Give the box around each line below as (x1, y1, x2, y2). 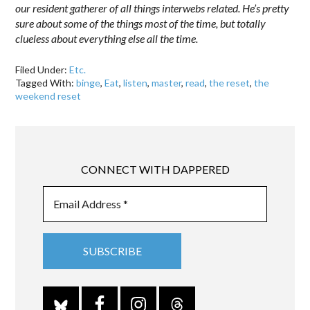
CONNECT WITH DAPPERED (80, 163, 230, 176)
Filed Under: (15, 63, 70, 75)
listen (123, 76, 148, 89)
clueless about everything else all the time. (15, 31, 201, 45)
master (152, 76, 182, 89)
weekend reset (15, 89, 82, 102)
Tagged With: (15, 76, 77, 89)
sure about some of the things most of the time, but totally (15, 16, 266, 30)
